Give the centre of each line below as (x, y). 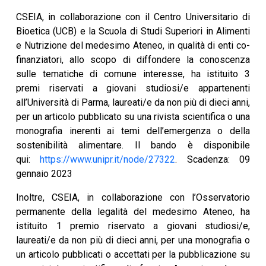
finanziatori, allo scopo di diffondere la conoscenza (133, 60)
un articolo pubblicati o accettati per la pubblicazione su (133, 255)
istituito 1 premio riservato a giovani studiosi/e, (133, 226)
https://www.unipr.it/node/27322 (108, 160)
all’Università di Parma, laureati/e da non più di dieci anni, (133, 103)
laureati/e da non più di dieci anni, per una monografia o (133, 240)
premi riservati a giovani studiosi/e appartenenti (133, 88)
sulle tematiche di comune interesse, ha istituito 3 (133, 74)
